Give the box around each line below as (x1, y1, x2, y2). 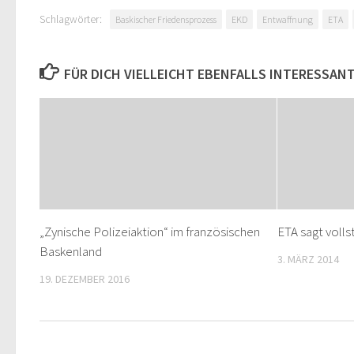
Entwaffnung (262, 13, 313, 25)
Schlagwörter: (40, 12, 102, 26)
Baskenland (40, 243, 102, 261)
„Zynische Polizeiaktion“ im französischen (40, 223, 260, 241)
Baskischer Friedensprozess (115, 13, 217, 25)
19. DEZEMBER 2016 (40, 272, 130, 287)
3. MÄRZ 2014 (277, 252, 340, 267)
